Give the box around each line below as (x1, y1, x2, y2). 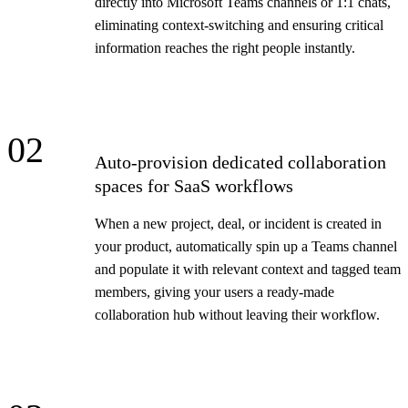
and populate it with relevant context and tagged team (95, 260, 401, 277)
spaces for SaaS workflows (95, 175, 293, 196)
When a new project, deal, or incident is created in (95, 215, 382, 231)
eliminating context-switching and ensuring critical (95, 16, 383, 33)
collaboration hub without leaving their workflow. (95, 306, 380, 322)
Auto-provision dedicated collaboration (95, 151, 386, 172)
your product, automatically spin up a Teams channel (95, 238, 397, 254)
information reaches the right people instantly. (95, 39, 355, 56)
